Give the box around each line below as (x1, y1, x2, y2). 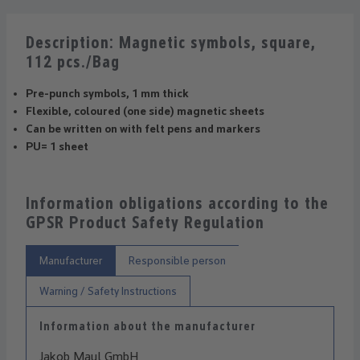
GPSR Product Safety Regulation (26, 213, 264, 232)
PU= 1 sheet (26, 140, 88, 153)
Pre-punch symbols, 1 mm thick (26, 87, 189, 100)
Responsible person (129, 254, 226, 267)
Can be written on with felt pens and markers (26, 122, 260, 135)
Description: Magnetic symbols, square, (26, 33, 316, 52)
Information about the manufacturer (39, 320, 256, 333)
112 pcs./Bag (26, 52, 120, 72)
